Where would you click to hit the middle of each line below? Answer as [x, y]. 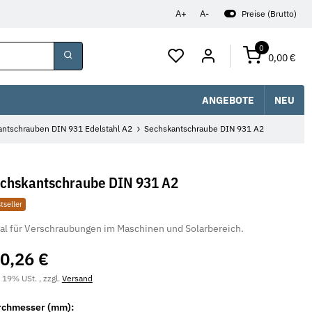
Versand [77, 278]
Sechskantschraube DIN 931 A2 [204, 129]
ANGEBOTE [228, 99]
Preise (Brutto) [269, 14]
